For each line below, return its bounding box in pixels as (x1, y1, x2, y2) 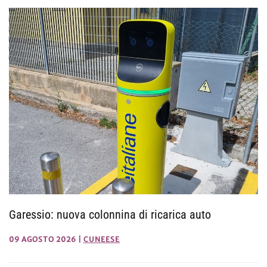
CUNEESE (83, 235, 120, 244)
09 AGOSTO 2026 (9, 235, 76, 244)
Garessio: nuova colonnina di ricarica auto (9, 207, 211, 222)
